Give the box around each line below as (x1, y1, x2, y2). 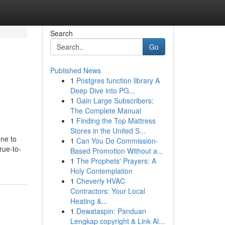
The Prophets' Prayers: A (76, 156, 156, 166)
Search (50, 28, 73, 38)
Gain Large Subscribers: (76, 95, 154, 105)
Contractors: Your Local (70, 186, 145, 196)
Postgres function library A (76, 75, 160, 85)
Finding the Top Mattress (76, 116, 156, 126)
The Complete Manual (70, 105, 141, 116)
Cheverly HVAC (76, 176, 125, 186)
